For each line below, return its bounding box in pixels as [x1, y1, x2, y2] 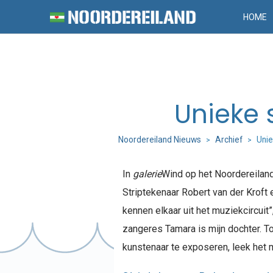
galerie [132, 168, 161, 180]
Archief [214, 135, 243, 144]
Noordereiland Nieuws [118, 135, 201, 144]
